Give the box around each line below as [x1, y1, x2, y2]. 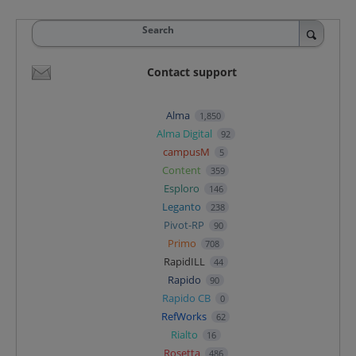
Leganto [162, 199, 204, 214]
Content [162, 162, 204, 177]
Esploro [164, 180, 203, 195]
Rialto [170, 327, 200, 342]
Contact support [146, 64, 237, 79]
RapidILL [163, 253, 207, 269]
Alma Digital [156, 126, 215, 141]
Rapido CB [162, 290, 214, 305]
